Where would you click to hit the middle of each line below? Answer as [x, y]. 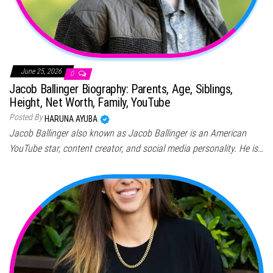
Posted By [26, 117]
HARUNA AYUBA [72, 119]
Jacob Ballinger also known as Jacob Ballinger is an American [128, 133]
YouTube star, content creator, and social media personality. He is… [136, 148]
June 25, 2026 [42, 71]
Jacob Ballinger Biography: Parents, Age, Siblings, [121, 89]
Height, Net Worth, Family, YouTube [90, 102]
